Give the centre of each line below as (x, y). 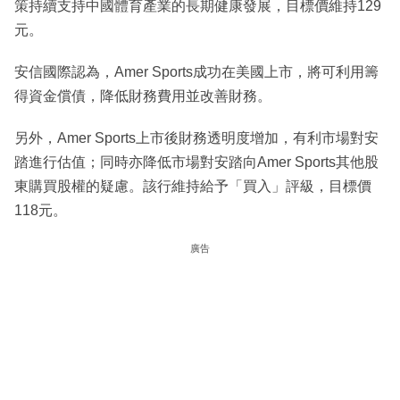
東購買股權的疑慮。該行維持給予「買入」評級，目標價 (193, 186)
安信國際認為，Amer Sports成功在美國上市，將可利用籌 (196, 71)
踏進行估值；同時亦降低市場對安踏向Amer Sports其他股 (196, 162)
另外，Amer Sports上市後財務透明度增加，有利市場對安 (196, 137)
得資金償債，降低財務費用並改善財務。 (143, 96)
